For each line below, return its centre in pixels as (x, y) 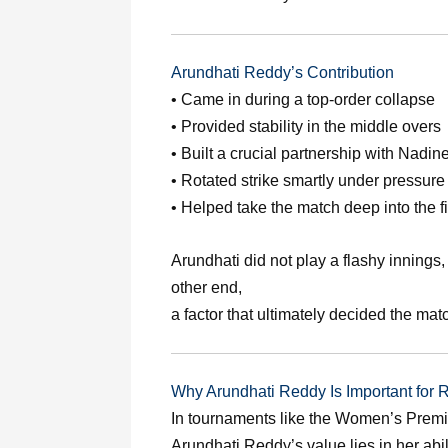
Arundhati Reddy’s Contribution (282, 72)
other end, (206, 287)
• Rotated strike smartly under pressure (308, 180)
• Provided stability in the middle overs (306, 126)
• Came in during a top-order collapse (303, 99)
